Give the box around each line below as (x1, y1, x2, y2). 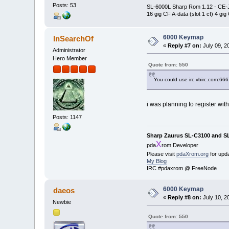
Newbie (53, 198, 72, 205)
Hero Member (53, 55, 87, 61)
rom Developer (161, 142, 198, 148)
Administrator (53, 47, 86, 53)
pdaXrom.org (176, 150, 209, 157)
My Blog (146, 157, 167, 164)
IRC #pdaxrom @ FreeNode (146, 165, 217, 171)
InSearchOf (53, 34, 94, 43)
